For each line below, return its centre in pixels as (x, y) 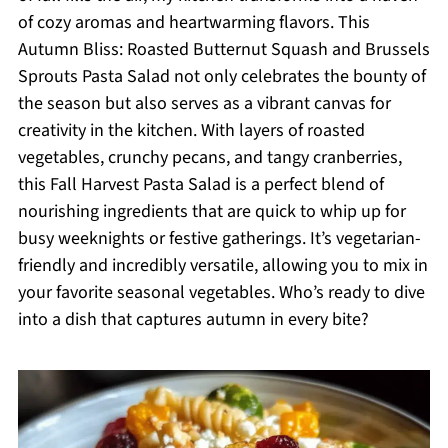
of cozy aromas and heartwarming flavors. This (193, 22)
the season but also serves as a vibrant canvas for (204, 103)
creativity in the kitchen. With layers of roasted (191, 130)
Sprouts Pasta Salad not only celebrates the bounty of (221, 76)
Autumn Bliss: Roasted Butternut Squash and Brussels (223, 49)
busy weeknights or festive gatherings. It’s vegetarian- (219, 238)
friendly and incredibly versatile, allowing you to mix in (222, 265)
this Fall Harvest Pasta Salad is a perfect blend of (200, 184)
